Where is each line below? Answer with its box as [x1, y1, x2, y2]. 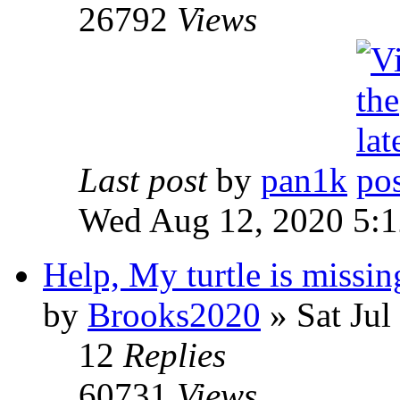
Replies [123, 336, 226, 374]
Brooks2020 [87, 296, 261, 334]
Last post [79, 161, 216, 199]
